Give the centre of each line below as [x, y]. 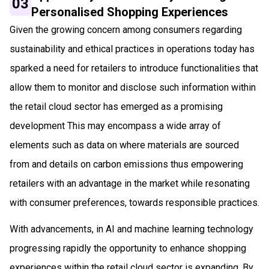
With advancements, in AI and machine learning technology [131, 229]
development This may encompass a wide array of [115, 125]
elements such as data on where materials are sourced [124, 145]
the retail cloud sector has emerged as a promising [116, 106]
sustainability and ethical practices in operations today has [132, 49]
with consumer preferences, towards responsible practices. [134, 202]
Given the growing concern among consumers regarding [126, 29]
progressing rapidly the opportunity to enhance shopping [128, 248]
